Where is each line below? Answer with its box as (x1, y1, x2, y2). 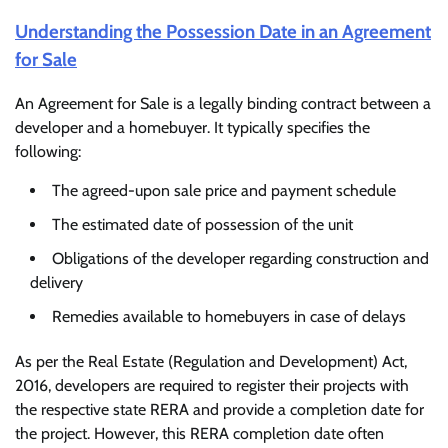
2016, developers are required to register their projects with (15, 376, 409, 396)
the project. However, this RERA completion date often (15, 424, 384, 444)
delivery (30, 273, 83, 293)
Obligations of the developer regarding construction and (52, 249, 429, 269)
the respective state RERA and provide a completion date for (15, 400, 424, 420)
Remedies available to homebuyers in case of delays (52, 307, 406, 327)
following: (15, 142, 81, 162)
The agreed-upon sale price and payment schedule (52, 181, 396, 201)
